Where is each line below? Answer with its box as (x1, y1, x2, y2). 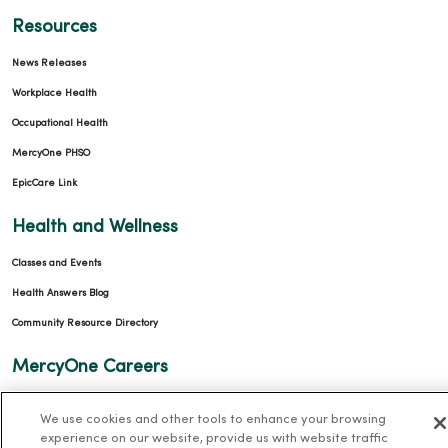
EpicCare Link (12, 179, 77, 189)
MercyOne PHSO (12, 149, 90, 159)
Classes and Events (12, 259, 101, 269)
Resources (12, 19, 97, 37)
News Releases (12, 59, 86, 69)
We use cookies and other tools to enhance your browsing (39, 414, 386, 426)
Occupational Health (12, 119, 108, 129)
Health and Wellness (12, 219, 178, 237)
